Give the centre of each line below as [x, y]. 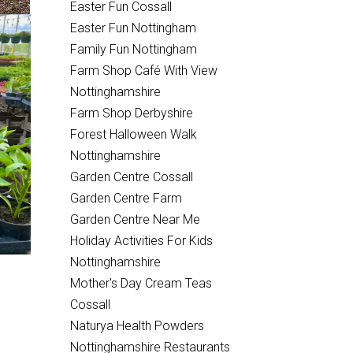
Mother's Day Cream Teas [141, 283]
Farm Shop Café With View [143, 71]
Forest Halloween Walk [133, 134]
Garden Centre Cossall [131, 177]
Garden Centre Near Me [135, 219]
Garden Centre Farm [126, 198]
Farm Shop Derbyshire [131, 113]
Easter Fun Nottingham [133, 28]
